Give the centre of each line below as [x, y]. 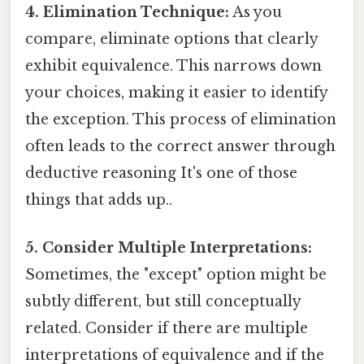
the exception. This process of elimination [181, 119]
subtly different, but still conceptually [163, 301]
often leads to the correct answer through [180, 146]
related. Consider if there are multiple [167, 328]
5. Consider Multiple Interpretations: [169, 247]
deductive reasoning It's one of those [161, 173]
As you [256, 12]
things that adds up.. [99, 199]
